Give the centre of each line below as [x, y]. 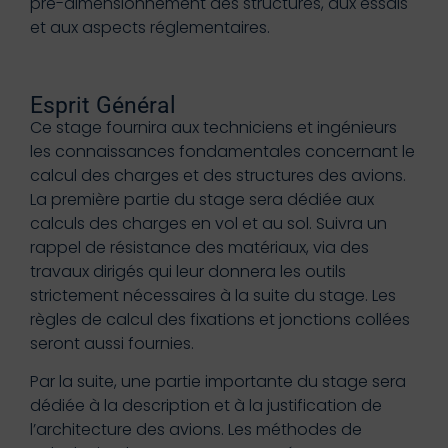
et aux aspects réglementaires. [150, 27]
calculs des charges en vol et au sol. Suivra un [208, 223]
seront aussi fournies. [112, 343]
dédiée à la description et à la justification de [206, 406]
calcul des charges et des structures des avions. [218, 175]
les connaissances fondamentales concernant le [222, 151]
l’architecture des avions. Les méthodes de [196, 430]
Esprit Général [103, 104]
